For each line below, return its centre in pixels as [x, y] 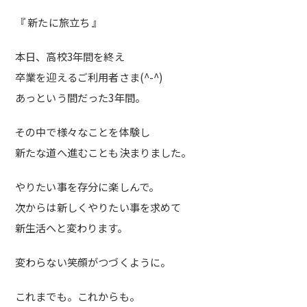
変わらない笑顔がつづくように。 [93, 262]
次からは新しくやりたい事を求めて [98, 207]
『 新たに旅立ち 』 [59, 22]
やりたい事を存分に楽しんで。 [87, 186]
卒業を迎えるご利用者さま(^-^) [89, 77]
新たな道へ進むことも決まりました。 [103, 152]
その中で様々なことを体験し [83, 132]
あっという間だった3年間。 [80, 97]
